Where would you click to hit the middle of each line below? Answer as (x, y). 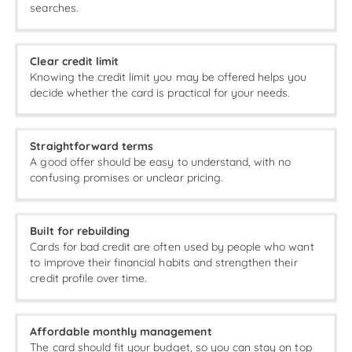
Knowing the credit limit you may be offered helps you (169, 77)
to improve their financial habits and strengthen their (164, 263)
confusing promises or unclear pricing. (126, 178)
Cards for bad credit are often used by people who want (172, 247)
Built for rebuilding (80, 231)
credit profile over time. (89, 279)
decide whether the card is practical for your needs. (160, 93)
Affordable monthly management (121, 332)
